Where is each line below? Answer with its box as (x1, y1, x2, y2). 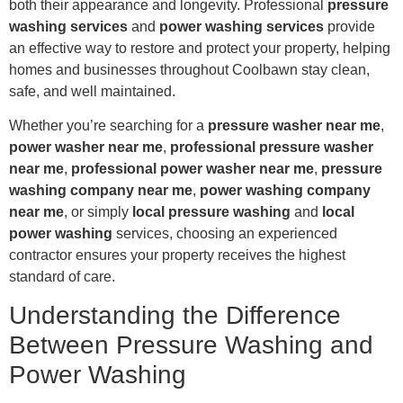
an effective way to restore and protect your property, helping (9, 40, 390, 56)
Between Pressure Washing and (9, 331, 373, 360)
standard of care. (9, 269, 115, 285)
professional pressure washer (170, 139, 373, 156)
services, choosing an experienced (112, 226, 337, 242)
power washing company (200, 183, 371, 199)
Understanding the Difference (9, 301, 341, 330)
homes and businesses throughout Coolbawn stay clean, (9, 61, 370, 77)
